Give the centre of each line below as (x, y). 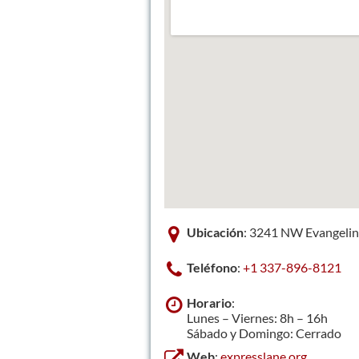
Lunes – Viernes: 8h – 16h (257, 318)
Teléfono (212, 267)
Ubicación (215, 232)
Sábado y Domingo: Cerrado (264, 333)
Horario (209, 303)
